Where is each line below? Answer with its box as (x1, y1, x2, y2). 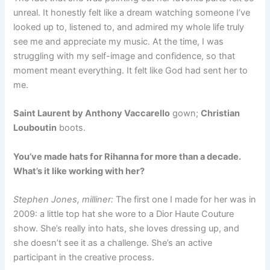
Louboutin (13, 122, 57, 134)
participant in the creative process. (13, 252, 155, 263)
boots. (57, 122, 86, 134)
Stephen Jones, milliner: (13, 194, 116, 206)
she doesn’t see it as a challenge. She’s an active (13, 237, 213, 249)
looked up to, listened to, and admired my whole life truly (13, 22, 245, 33)
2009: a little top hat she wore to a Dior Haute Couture (13, 209, 234, 220)
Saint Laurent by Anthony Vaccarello (13, 108, 171, 119)
